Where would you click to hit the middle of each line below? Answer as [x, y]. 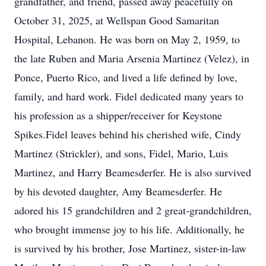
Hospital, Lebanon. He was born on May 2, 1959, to [127, 39]
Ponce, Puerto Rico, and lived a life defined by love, [126, 77]
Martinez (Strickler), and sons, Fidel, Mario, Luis [121, 153]
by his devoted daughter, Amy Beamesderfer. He [118, 191]
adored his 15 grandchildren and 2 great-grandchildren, [133, 210]
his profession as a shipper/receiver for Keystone [118, 115]
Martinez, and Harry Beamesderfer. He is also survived [133, 172]
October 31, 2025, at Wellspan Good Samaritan [117, 20]
